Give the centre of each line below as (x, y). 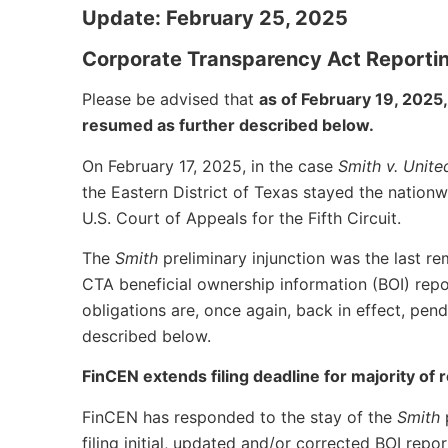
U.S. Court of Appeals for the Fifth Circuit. (241, 217)
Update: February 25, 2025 (215, 18)
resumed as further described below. (228, 125)
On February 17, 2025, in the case (210, 165)
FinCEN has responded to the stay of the (239, 416)
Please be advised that (170, 99)
